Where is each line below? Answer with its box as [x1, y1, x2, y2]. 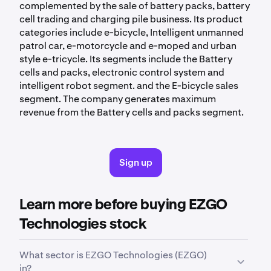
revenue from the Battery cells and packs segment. [19, 105, 244, 119]
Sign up [119, 155, 152, 169]
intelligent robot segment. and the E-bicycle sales [19, 79, 238, 92]
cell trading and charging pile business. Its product [19, 12, 243, 25]
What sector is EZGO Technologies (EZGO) [19, 248, 207, 261]
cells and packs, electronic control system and [19, 65, 224, 79]
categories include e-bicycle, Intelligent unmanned [19, 25, 244, 39]
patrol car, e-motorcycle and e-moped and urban [19, 39, 237, 52]
